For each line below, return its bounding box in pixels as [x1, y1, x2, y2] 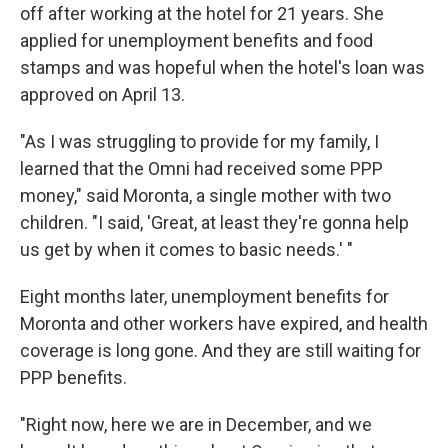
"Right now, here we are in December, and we [20, 414, 372, 435]
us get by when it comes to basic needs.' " [20, 239, 353, 260]
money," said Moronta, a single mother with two [20, 185, 391, 206]
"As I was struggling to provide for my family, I [20, 131, 379, 152]
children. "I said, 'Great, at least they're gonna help [20, 212, 409, 233]
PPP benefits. [20, 367, 127, 388]
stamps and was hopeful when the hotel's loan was [20, 57, 425, 78]
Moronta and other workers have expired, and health [20, 313, 428, 334]
